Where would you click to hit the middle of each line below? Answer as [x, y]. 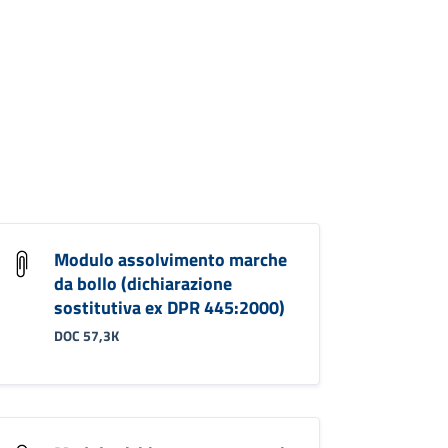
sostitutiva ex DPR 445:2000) [169, 307]
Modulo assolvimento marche [170, 259]
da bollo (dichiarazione [142, 283]
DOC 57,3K [86, 336]
